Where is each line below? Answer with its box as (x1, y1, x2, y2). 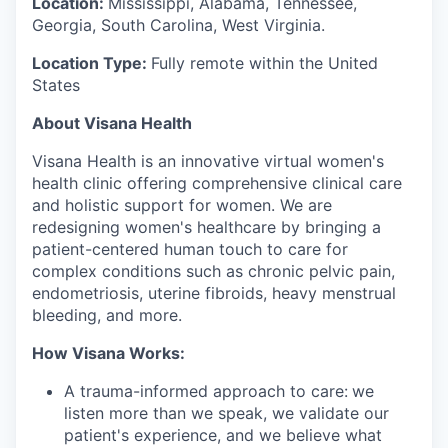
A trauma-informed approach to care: (64, 380, 348, 401)
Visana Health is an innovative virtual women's (32, 150, 384, 171)
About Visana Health (32, 112, 192, 133)
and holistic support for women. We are (32, 194, 332, 215)
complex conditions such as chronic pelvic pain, (32, 260, 395, 281)
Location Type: (32, 52, 151, 73)
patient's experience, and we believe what (64, 424, 382, 445)
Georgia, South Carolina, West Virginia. (32, 14, 325, 35)
